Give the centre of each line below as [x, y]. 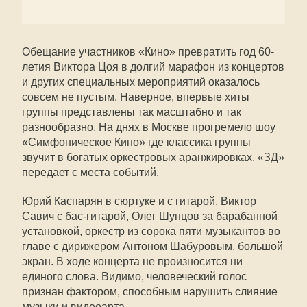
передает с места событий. [90, 172]
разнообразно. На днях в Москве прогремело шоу [149, 127]
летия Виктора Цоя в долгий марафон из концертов [153, 67]
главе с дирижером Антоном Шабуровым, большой [152, 246]
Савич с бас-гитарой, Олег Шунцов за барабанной [150, 216]
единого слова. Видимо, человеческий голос [134, 277]
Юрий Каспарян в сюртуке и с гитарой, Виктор [139, 201]
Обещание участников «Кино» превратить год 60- [148, 52]
